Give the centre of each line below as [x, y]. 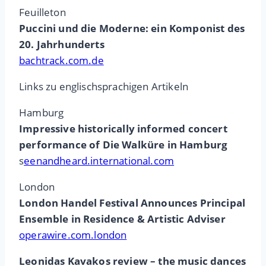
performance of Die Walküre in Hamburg [123, 145]
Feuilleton [42, 12]
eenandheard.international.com [99, 161]
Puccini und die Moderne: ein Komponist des [132, 28]
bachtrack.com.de [61, 61]
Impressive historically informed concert [123, 129]
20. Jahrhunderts [62, 45]
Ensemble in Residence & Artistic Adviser [122, 219]
